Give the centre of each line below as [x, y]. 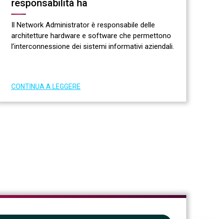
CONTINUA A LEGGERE [46, 86]
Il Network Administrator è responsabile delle [83, 25]
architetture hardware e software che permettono [91, 35]
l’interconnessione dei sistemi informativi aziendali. [92, 46]
